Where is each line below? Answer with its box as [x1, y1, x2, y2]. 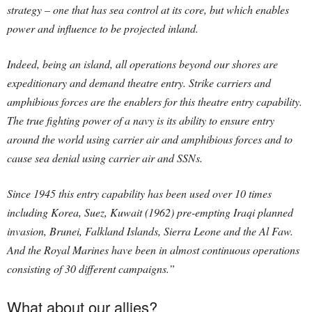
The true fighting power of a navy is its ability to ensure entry [7, 112, 274, 127]
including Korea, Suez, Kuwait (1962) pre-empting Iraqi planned [7, 204, 293, 219]
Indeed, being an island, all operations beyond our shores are [7, 56, 278, 71]
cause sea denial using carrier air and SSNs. [7, 150, 203, 165]
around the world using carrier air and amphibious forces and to [7, 131, 292, 146]
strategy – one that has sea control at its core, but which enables [7, 1, 289, 17]
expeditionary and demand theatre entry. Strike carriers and [7, 75, 271, 90]
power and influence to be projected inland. [7, 20, 198, 36]
